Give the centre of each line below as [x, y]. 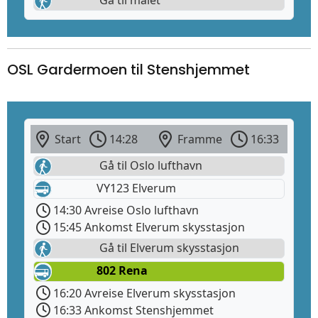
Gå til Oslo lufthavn [149, 165]
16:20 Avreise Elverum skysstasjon [143, 293]
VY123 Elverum [136, 188]
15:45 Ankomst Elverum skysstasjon [148, 227]
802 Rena [122, 271]
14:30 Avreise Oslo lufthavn [125, 210]
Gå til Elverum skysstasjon [168, 248]
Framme [198, 139]
